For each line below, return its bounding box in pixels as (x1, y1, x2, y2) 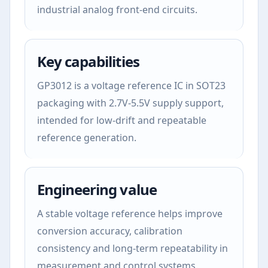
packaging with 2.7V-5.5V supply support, (37, 96, 224, 109)
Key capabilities (37, 51, 139, 71)
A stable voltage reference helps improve (37, 207, 223, 220)
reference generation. (37, 131, 136, 144)
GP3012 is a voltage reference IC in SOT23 (37, 79, 226, 92)
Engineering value (37, 179, 157, 199)
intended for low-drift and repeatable (37, 114, 206, 127)
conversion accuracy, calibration (37, 224, 182, 237)
